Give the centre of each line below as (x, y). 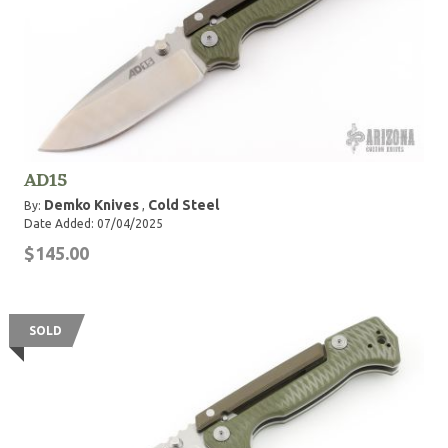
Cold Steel (183, 205)
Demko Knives (91, 205)
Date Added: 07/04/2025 (93, 223)
